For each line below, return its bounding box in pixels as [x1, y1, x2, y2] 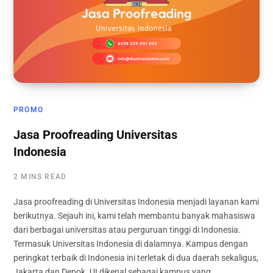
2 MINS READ [13, 172, 67, 182]
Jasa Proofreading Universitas [13, 127, 177, 143]
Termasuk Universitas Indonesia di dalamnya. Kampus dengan [13, 239, 248, 249]
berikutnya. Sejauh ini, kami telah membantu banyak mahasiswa [13, 211, 255, 221]
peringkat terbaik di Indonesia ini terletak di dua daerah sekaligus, [13, 253, 258, 263]
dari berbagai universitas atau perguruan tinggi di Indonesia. [13, 225, 241, 235]
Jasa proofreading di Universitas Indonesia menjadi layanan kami [13, 197, 259, 207]
